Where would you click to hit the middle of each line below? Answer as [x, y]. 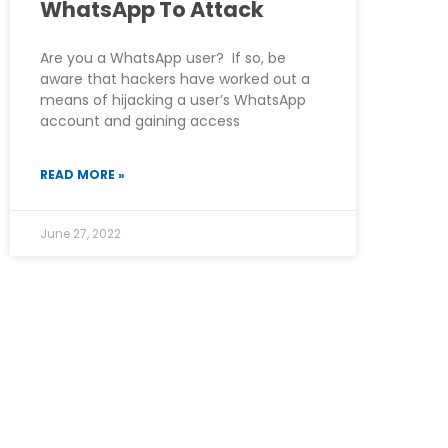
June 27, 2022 [80, 233]
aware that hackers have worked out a [175, 78]
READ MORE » [82, 174]
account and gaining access [140, 120]
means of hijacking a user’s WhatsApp [173, 99]
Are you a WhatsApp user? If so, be [163, 57]
